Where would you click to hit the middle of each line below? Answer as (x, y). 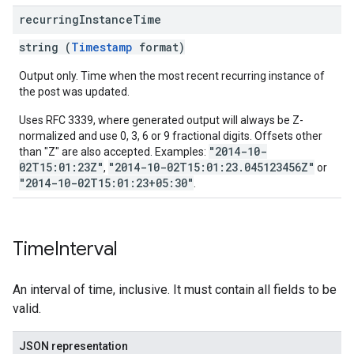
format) (159, 47)
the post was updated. (74, 92)
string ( (45, 47)
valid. (27, 309)
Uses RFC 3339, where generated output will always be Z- (161, 120)
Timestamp (102, 47)
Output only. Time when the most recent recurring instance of (172, 76)
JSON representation (73, 346)
